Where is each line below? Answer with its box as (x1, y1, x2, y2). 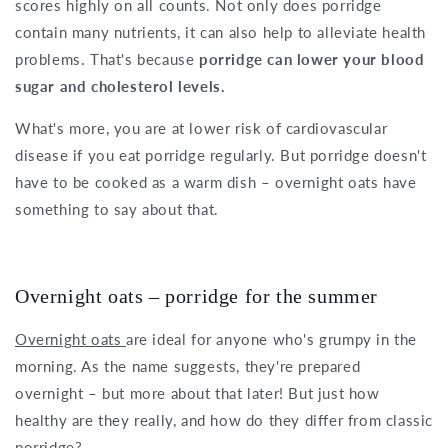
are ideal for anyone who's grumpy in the (126, 329, 418, 348)
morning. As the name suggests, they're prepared (15, 356, 361, 375)
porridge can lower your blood (199, 50, 425, 69)
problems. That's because (15, 50, 200, 69)
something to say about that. (15, 200, 219, 219)
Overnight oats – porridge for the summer (15, 285, 378, 308)
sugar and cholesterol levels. (15, 77, 226, 96)
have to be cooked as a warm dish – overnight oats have (15, 173, 417, 192)
